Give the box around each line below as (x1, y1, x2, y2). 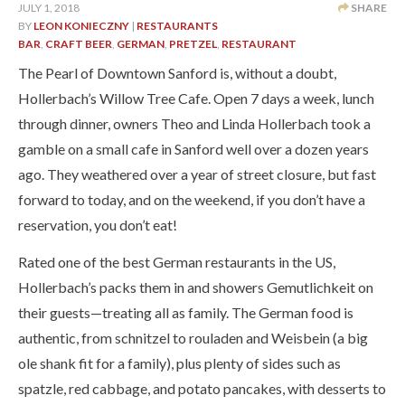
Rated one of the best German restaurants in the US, (18, 252, 335, 270)
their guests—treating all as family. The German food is (18, 303, 353, 321)
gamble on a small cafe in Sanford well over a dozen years (18, 139, 369, 157)
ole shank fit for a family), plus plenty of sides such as (18, 353, 341, 372)
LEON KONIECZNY (33, 18, 129, 33)
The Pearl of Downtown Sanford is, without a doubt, (18, 63, 336, 81)
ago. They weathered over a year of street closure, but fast (18, 165, 376, 183)
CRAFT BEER (45, 36, 112, 51)
